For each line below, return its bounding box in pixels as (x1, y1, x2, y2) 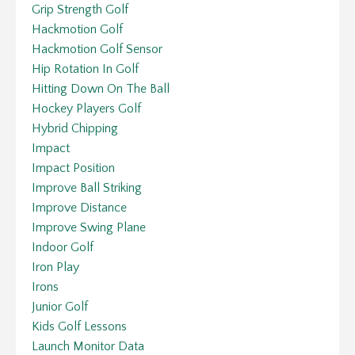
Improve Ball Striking (32, 180, 142, 195)
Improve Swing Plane (32, 219, 146, 235)
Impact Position (32, 160, 115, 175)
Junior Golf (32, 299, 88, 314)
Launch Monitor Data (32, 338, 144, 353)
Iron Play (32, 259, 79, 274)
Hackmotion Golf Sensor (32, 41, 162, 56)
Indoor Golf (32, 239, 94, 254)
